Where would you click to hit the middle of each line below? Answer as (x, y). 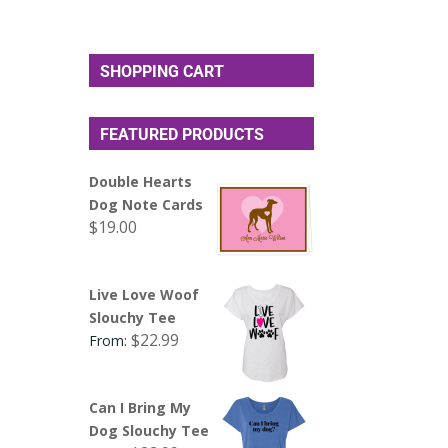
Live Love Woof (144, 294)
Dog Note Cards (146, 204)
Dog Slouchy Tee (149, 430)
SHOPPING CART (162, 71)
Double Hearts (141, 181)
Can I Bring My (140, 407)
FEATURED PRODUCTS (182, 134)
